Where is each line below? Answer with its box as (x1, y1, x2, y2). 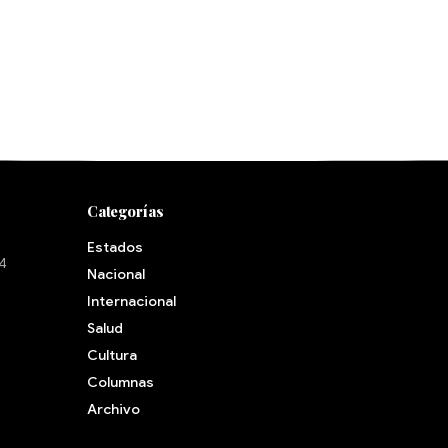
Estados (86, 238, 143, 256)
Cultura (86, 346, 137, 364)
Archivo (86, 400, 140, 418)
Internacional (86, 292, 176, 310)
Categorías (86, 201, 164, 221)
